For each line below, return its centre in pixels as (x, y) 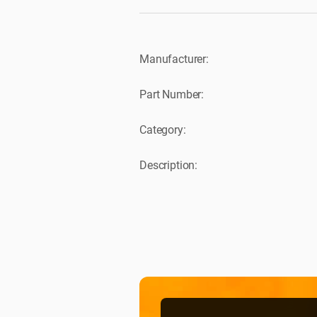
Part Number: (172, 94)
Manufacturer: (174, 59)
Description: (169, 165)
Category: (163, 130)
